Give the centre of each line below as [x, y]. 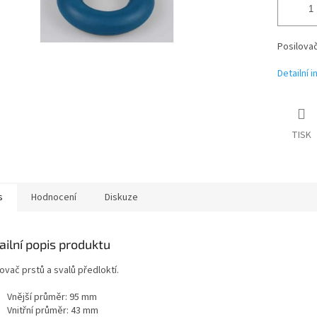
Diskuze [121, 198]
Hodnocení [54, 198]
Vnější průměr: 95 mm [52, 298]
